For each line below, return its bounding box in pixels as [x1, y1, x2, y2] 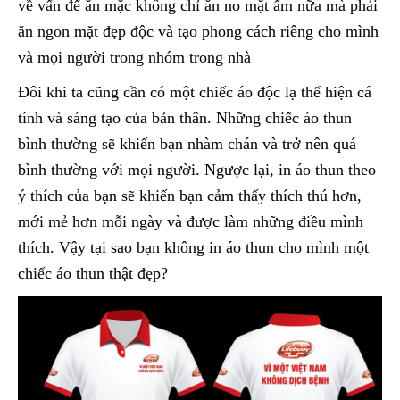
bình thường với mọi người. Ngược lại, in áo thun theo [18, 161, 376, 179]
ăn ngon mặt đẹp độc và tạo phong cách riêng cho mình [18, 22, 379, 41]
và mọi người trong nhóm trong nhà [18, 48, 251, 67]
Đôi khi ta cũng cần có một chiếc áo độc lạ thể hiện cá [18, 83, 371, 102]
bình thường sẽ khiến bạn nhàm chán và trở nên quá [18, 135, 356, 154]
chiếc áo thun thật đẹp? [18, 264, 168, 283]
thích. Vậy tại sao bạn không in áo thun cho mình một [18, 238, 369, 257]
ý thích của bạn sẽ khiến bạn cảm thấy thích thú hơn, [18, 187, 362, 205]
